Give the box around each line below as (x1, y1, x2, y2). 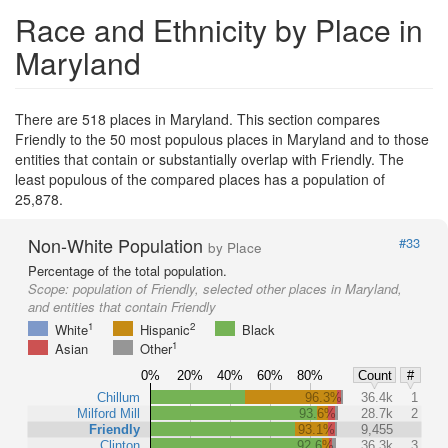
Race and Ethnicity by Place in (15, 7, 423, 51)
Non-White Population (28, 231, 208, 258)
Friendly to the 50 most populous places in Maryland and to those (15, 128, 429, 149)
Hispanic (140, 319, 190, 339)
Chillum (97, 389, 140, 405)
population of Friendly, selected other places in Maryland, (73, 278, 402, 298)
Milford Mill (77, 405, 140, 421)
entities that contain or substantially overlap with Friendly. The (15, 148, 404, 169)
